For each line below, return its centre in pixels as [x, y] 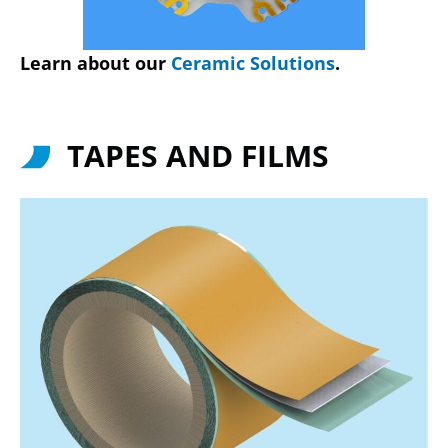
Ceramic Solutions [253, 63]
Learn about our [95, 63]
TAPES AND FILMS [197, 156]
